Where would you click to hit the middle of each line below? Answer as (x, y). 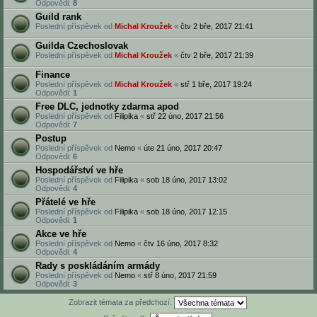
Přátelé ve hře (65, 202)
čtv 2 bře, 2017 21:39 (217, 55)
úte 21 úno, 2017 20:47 (183, 148)
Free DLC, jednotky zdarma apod (107, 106)
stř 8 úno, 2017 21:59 (180, 275)
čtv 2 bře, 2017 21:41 (217, 26)
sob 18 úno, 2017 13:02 (187, 180)
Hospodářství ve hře (79, 170)
